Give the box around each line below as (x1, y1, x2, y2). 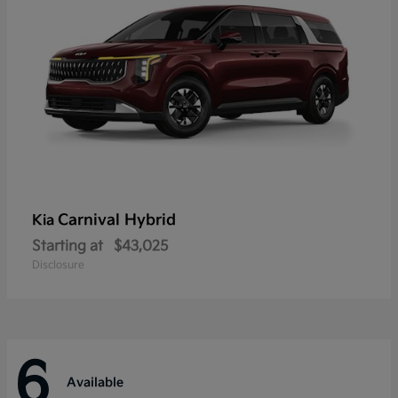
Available (67, 374, 123, 390)
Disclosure (32, 259, 84, 273)
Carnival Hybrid (58, 211, 176, 230)
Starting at (32, 238, 103, 256)
